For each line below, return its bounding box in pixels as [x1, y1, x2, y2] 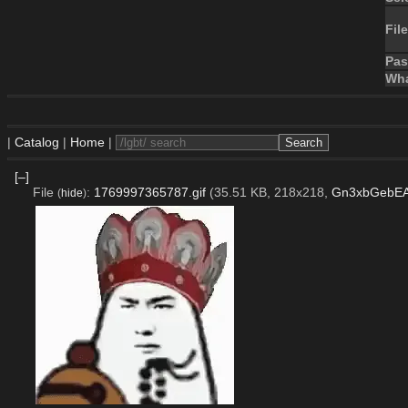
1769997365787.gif [93, 184, 206, 199]
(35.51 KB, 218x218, [209, 184, 331, 199]
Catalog [15, 135, 59, 149]
